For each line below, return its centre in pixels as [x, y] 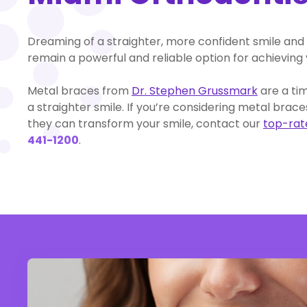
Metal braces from [79, 90]
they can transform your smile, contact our [145, 123]
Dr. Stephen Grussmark [195, 90]
